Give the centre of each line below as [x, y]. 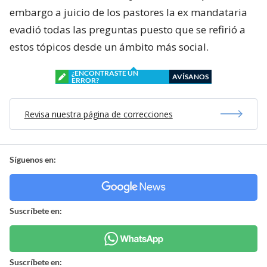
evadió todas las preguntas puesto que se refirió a [128, 29]
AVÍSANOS [190, 76]
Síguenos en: [33, 159]
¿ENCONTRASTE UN [105, 73]
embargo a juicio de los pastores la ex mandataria [128, 12]
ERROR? [85, 80]
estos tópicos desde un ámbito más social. [109, 46]
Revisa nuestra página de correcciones [98, 114]
